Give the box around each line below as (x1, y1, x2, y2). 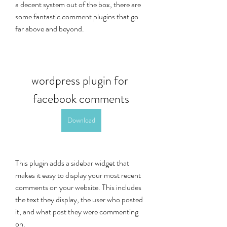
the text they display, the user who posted (15, 194, 143, 205)
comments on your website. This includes (15, 181, 141, 193)
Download (67, 115, 95, 125)
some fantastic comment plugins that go (15, 11, 138, 22)
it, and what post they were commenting (15, 206, 138, 217)
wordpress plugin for (31, 72, 128, 89)
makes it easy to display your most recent (15, 169, 141, 181)
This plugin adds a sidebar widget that (15, 157, 129, 169)
